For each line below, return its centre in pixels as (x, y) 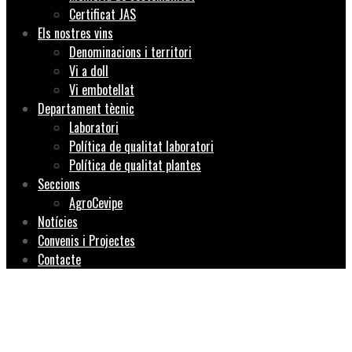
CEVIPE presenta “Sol (163, 309)
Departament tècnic (86, 109)
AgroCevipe (96, 203)
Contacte (59, 260)
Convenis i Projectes (86, 241)
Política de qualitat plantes (135, 165)
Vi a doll (89, 71)
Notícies (58, 222)
